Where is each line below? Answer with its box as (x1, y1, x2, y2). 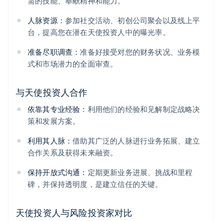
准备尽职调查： (28, 47, 80, 57)
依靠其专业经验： (28, 104, 88, 114)
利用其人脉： (28, 136, 73, 146)
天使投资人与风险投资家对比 (16, 207, 133, 219)
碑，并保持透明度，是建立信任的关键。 (28, 179, 163, 189)
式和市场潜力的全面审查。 (28, 59, 118, 69)
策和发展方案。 (28, 116, 80, 126)
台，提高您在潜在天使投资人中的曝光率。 (28, 27, 170, 37)
